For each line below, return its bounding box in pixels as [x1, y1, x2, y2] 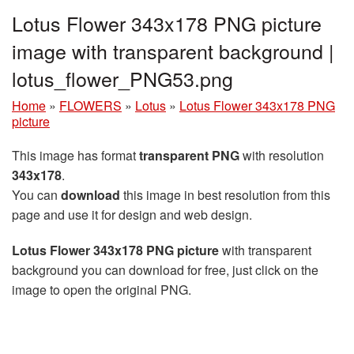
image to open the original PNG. [12, 281, 191, 299]
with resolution [239, 146, 324, 165]
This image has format [12, 146, 139, 165]
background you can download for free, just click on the [12, 261, 318, 280]
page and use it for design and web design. [12, 205, 252, 224]
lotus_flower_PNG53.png [12, 64, 233, 93]
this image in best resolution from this [120, 186, 330, 205]
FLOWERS [59, 96, 122, 115]
